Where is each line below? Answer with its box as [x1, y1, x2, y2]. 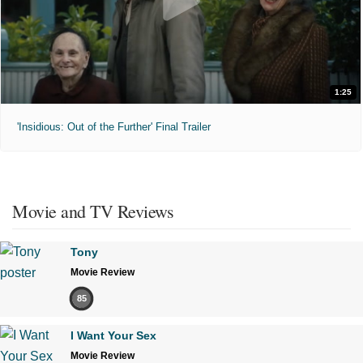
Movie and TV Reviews [12, 199, 173, 223]
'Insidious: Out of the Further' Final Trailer [17, 120, 211, 133]
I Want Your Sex [70, 328, 156, 342]
